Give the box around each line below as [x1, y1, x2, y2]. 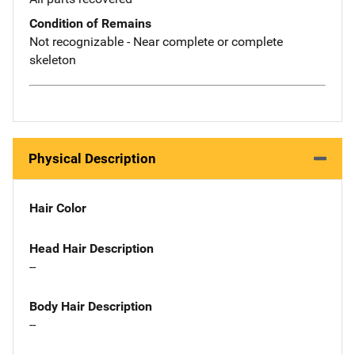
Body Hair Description [29, 299, 152, 315]
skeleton [29, 52, 76, 68]
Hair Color [29, 200, 86, 216]
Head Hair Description [29, 240, 154, 256]
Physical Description [29, 150, 156, 166]
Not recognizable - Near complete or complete [29, 34, 283, 50]
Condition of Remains [29, 16, 151, 32]
